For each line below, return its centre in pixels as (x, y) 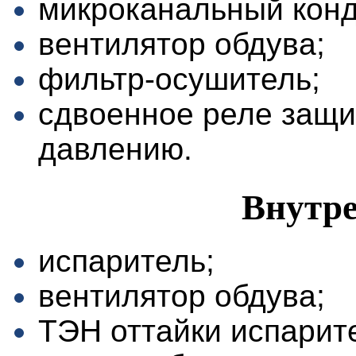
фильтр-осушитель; (179, 79)
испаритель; (126, 261)
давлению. (115, 149)
